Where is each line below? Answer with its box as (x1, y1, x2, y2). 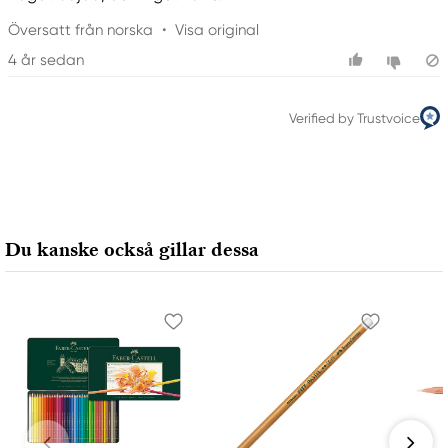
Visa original (175, 21, 260, 40)
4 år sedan (8, 50, 84, 69)
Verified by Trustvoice (288, 109, 420, 126)
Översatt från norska (8, 21, 153, 40)
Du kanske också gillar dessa (5, 236, 259, 262)
